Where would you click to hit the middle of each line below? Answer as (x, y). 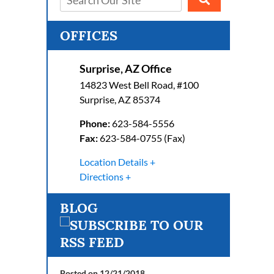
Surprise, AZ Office (125, 68)
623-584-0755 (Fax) (142, 138)
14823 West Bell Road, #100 (139, 85)
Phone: (94, 123)
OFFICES (89, 35)
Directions (101, 176)
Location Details (113, 162)
